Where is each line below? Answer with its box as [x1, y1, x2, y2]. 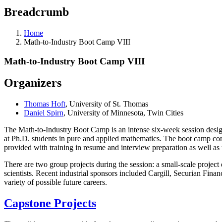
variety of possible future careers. [4, 178, 107, 187]
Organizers [4, 76, 61, 90]
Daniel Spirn [24, 109, 63, 117]
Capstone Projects [4, 197, 96, 210]
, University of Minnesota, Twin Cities [63, 109, 183, 117]
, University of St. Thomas [65, 100, 148, 109]
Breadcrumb [4, 5, 69, 18]
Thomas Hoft [24, 100, 65, 109]
